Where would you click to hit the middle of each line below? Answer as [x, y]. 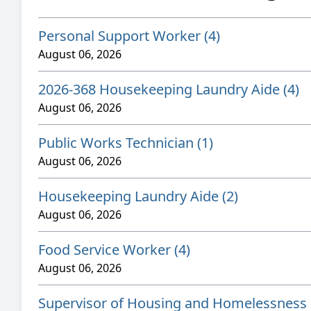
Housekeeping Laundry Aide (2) [138, 196]
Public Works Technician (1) [126, 143]
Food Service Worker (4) [114, 250]
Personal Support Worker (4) [129, 36]
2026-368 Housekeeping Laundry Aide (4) [169, 89]
